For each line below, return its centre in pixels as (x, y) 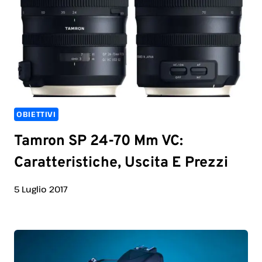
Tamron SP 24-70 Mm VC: (99, 141)
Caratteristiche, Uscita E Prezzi (121, 163)
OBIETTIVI (36, 115)
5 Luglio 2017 (41, 189)
